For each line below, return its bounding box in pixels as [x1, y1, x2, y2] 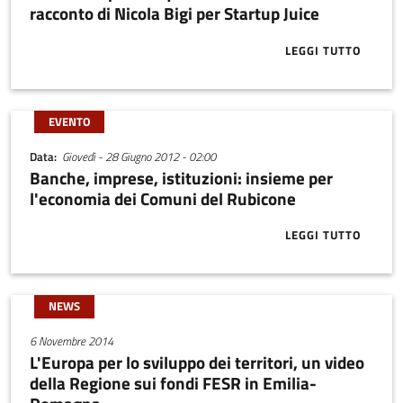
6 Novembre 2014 [29, 331, 113, 350]
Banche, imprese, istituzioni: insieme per [29, 165, 333, 192]
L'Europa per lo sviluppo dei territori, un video [29, 349, 364, 376]
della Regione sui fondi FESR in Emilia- [29, 370, 317, 397]
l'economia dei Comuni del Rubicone [29, 185, 296, 212]
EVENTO [48, 112, 90, 131]
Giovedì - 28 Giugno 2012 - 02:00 [62, 147, 217, 166]
